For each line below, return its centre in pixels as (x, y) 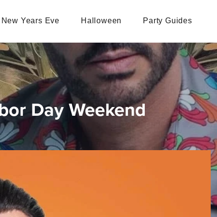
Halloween (101, 20)
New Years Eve (31, 20)
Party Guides (168, 20)
